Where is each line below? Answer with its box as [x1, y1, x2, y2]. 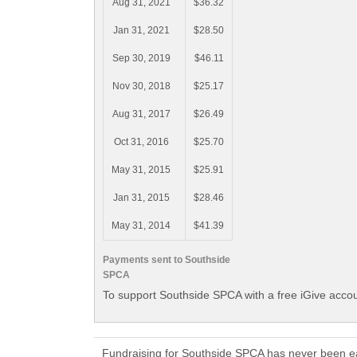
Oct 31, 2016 [113, 136, 169, 148]
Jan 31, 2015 [112, 192, 170, 204]
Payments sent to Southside [103, 253, 230, 265]
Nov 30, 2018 [112, 80, 171, 92]
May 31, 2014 [112, 220, 171, 232]
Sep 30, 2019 [112, 53, 171, 65]
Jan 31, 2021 [112, 25, 170, 37]
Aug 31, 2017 [112, 108, 171, 120]
